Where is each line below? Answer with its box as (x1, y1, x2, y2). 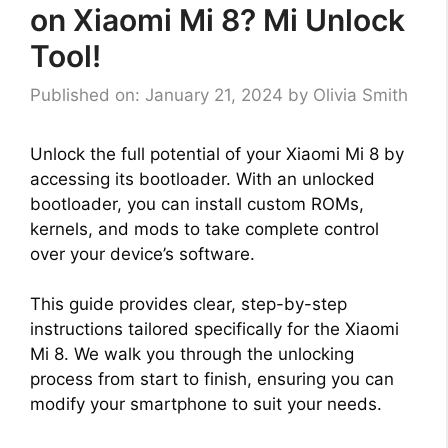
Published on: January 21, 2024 (30, 84, 283, 105)
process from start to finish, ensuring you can (30, 369, 394, 389)
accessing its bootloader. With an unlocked (30, 168, 375, 189)
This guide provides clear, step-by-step (30, 294, 347, 314)
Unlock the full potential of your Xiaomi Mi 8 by (30, 143, 404, 164)
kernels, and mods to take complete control (30, 218, 379, 239)
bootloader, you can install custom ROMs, (30, 193, 364, 214)
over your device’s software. (30, 243, 255, 264)
